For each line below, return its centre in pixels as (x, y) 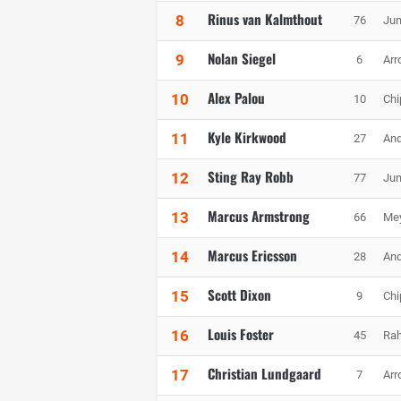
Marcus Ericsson (252, 256)
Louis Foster (241, 334)
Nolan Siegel (242, 59)
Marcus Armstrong (259, 216)
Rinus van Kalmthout (265, 19)
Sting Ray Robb (251, 177)
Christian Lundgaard (264, 374)
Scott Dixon (239, 295)
